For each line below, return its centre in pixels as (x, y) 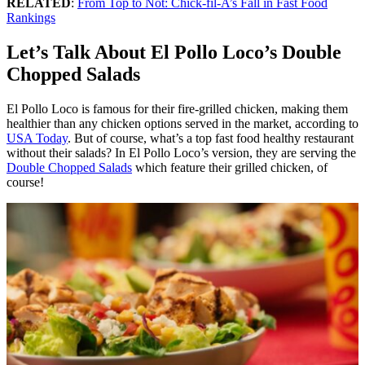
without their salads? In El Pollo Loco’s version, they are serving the (181, 153)
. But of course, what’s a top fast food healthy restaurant (211, 139)
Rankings (31, 18)
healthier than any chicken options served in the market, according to (182, 124)
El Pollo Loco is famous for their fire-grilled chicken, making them (177, 109)
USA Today (37, 139)
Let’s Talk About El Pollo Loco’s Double (174, 53)
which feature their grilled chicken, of (230, 168)
